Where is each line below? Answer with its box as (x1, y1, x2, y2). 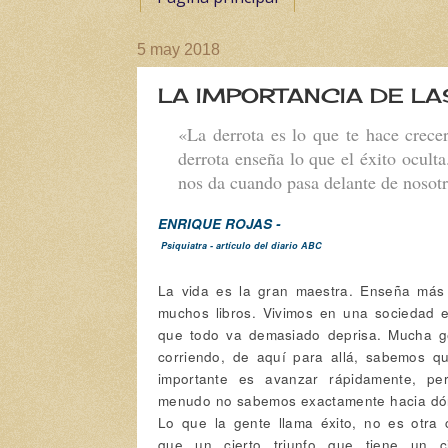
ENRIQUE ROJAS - (158, 213, 281, 233)
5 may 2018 (137, 41, 220, 59)
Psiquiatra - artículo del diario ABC (158, 238, 322, 252)
